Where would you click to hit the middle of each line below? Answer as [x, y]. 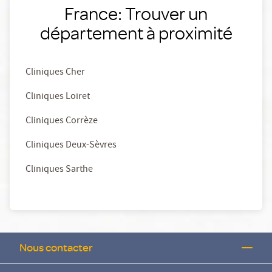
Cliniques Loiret [58, 97]
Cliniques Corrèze [62, 122]
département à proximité [136, 33]
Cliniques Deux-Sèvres [71, 146]
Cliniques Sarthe [59, 170]
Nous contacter [56, 248]
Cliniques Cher [55, 73]
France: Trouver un [136, 13]
